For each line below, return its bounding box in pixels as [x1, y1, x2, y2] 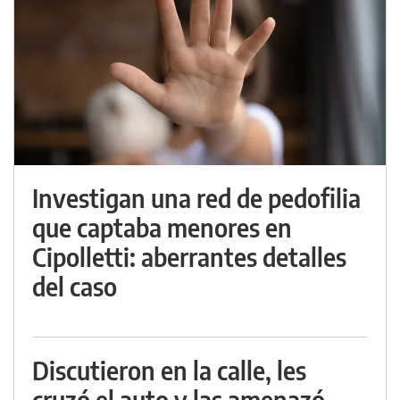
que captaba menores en [32, 212, 292, 243]
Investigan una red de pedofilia [32, 182, 361, 213]
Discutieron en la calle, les [32, 354, 306, 386]
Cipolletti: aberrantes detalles [32, 241, 346, 272]
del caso [32, 271, 117, 302]
